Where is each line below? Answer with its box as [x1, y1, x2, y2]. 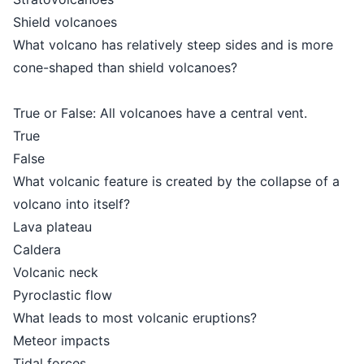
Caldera [13, 241, 61, 258]
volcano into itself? [13, 196, 130, 212]
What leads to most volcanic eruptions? [13, 310, 257, 326]
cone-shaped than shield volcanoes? [13, 59, 237, 76]
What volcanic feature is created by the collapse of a [13, 173, 340, 189]
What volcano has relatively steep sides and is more [13, 37, 333, 53]
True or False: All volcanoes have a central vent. [13, 105, 307, 121]
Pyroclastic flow [13, 287, 112, 303]
